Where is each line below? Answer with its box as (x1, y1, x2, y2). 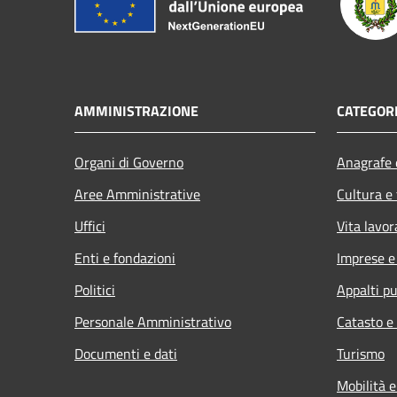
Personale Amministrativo (74, 310, 231, 332)
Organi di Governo (74, 151, 183, 173)
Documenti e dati (74, 342, 177, 364)
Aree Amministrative (74, 183, 200, 205)
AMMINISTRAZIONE (74, 99, 198, 121)
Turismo (337, 342, 385, 364)
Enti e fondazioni (74, 246, 175, 269)
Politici (74, 278, 115, 300)
